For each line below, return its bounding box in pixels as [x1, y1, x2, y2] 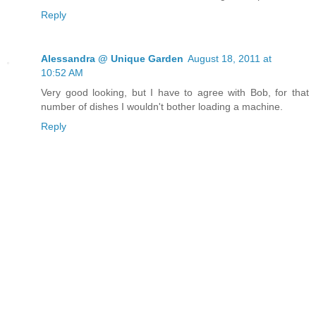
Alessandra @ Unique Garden [41, 53, 183, 65]
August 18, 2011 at [188, 53, 272, 65]
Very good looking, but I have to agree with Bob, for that [41, 87, 309, 99]
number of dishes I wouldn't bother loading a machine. [41, 101, 283, 113]
